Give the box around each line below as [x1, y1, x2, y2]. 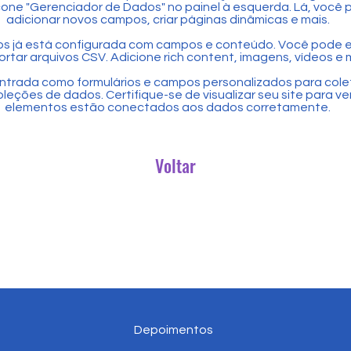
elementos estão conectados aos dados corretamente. [5, 101, 331, 114]
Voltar [155, 153, 196, 178]
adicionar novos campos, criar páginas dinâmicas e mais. [5, 13, 330, 26]
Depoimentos [133, 324, 213, 336]
